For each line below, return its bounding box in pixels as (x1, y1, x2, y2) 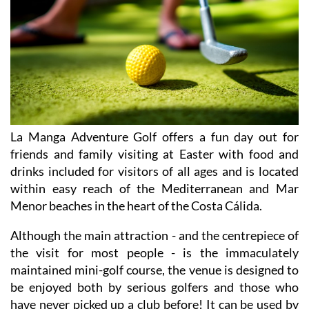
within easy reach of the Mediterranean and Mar (10, 181, 299, 197)
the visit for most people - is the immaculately (10, 245, 299, 261)
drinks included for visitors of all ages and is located (10, 163, 299, 179)
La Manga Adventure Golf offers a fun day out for (10, 129, 299, 145)
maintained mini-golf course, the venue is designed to (10, 262, 299, 278)
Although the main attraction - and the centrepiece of (10, 228, 299, 243)
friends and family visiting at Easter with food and (10, 146, 299, 162)
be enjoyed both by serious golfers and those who (10, 279, 299, 295)
